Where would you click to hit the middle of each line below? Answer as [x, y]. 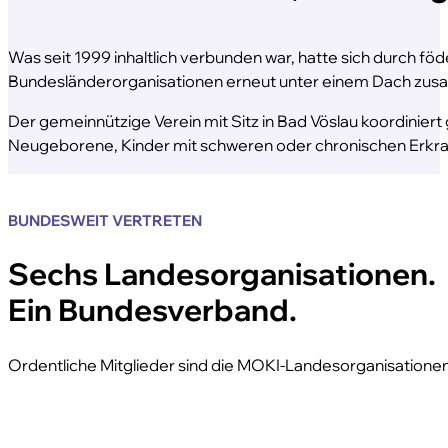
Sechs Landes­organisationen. [222, 273]
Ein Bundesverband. [152, 309]
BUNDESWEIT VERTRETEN [105, 220]
